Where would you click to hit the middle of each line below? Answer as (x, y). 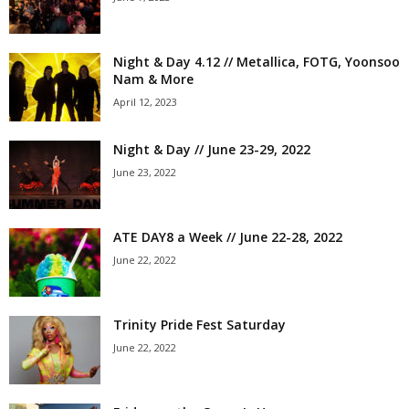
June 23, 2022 (145, 172)
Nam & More (153, 79)
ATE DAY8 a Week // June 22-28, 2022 (228, 237)
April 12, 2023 (145, 102)
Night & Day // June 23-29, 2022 (212, 149)
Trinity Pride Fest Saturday (199, 325)
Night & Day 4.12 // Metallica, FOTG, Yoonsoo (257, 62)
